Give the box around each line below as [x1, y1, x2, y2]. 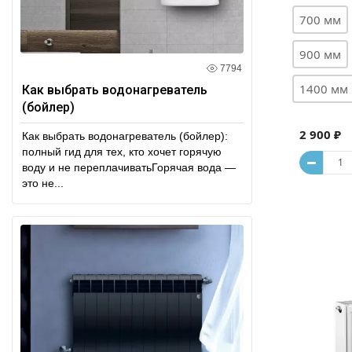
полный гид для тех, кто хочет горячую [22, 145, 222, 158]
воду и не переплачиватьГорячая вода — [22, 160, 236, 174]
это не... [22, 176, 64, 189]
